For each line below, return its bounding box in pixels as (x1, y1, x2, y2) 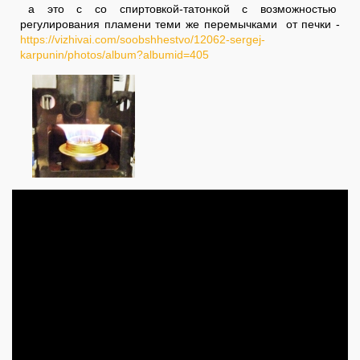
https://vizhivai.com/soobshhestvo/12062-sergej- (20, 33, 265, 46)
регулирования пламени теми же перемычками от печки (20, 18, 332, 31)
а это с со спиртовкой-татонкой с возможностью (28, 2, 340, 15)
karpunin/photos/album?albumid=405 (20, 48, 209, 61)
